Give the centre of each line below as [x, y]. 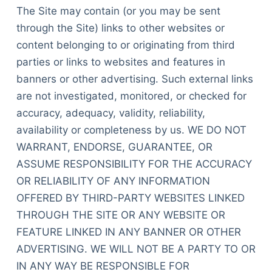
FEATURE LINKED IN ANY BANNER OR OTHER [128, 232]
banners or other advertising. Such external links [134, 79]
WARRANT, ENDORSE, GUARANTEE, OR [114, 147]
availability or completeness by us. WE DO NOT [131, 130]
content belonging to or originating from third [125, 45]
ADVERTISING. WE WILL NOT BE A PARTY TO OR [136, 249]
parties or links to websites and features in [121, 62]
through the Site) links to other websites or [120, 28]
